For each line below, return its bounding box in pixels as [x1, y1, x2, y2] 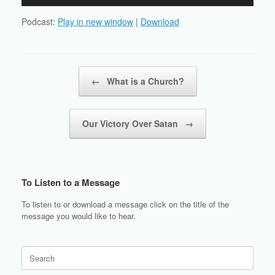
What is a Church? [104, 75, 184, 88]
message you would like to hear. [21, 210, 136, 222]
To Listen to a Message [21, 176, 120, 190]
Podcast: [21, 15, 58, 28]
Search [21, 246, 46, 258]
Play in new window [58, 15, 133, 28]
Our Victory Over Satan [82, 117, 180, 130]
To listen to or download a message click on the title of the [21, 198, 229, 211]
